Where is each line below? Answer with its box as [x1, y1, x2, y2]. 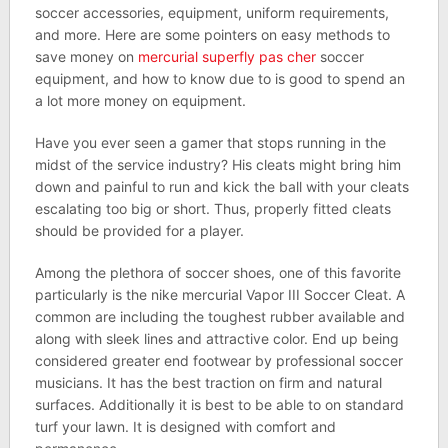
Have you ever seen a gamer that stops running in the [34, 134, 386, 151]
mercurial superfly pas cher [137, 48, 316, 65]
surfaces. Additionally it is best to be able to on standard [34, 396, 404, 413]
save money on [34, 48, 138, 65]
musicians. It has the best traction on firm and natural [34, 374, 382, 391]
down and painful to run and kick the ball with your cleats [34, 178, 409, 195]
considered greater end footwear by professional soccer [34, 352, 403, 369]
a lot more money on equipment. [34, 92, 246, 109]
